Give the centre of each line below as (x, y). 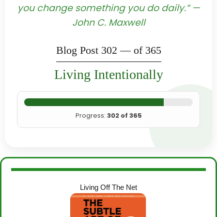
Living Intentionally (108, 74)
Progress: (91, 115)
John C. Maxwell (108, 23)
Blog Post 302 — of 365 (108, 50)
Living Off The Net (108, 187)
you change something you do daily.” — (108, 8)
